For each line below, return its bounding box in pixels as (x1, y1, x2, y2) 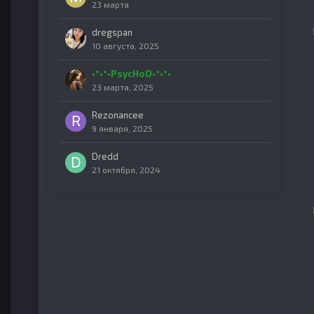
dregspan (92, 27, 132, 38)
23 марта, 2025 (92, 82, 153, 92)
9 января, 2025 (92, 123, 153, 133)
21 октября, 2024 (92, 165, 161, 175)
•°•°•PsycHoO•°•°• (92, 68, 171, 79)
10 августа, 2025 (92, 41, 159, 50)
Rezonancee (92, 109, 144, 121)
